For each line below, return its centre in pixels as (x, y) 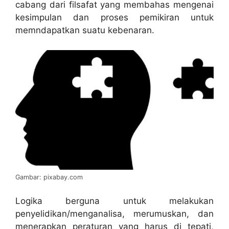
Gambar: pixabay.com (49, 177)
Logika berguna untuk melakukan (114, 201)
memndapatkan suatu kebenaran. (85, 30)
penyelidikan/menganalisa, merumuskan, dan (114, 214)
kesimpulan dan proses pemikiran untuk (114, 17)
